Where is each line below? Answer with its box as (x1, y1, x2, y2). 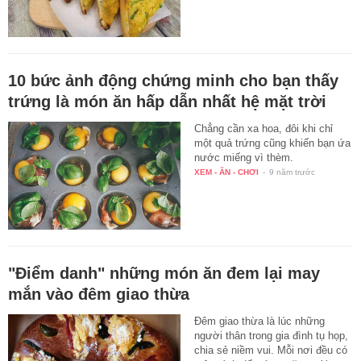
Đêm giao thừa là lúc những (194, 314, 326, 327)
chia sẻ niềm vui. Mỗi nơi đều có (194, 343, 348, 356)
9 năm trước (269, 168, 316, 177)
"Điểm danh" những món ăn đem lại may (8, 263, 320, 282)
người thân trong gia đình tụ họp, (194, 329, 349, 342)
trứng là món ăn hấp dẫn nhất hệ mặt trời (8, 93, 326, 111)
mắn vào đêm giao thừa (8, 284, 189, 303)
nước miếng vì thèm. (194, 151, 294, 164)
